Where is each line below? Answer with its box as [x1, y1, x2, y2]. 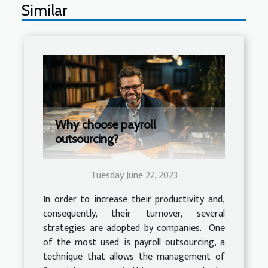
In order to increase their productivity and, [43, 191, 225, 208]
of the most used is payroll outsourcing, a [43, 234, 225, 251]
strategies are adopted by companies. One [43, 220, 225, 236]
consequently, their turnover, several [43, 205, 225, 222]
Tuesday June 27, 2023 [90, 167, 178, 184]
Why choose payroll [55, 117, 156, 132]
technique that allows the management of [43, 248, 225, 265]
